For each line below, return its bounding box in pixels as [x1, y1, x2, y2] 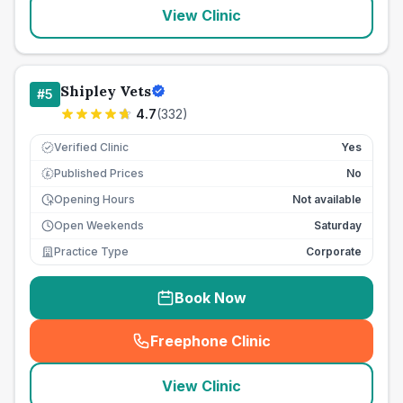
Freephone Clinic [150, 332, 271, 350]
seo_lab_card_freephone [205, 341, 385, 360]
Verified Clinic [54, 140, 129, 154]
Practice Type [54, 245, 129, 258]
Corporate [306, 245, 362, 258]
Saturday [314, 219, 362, 232]
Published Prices [54, 166, 144, 180]
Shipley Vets [60, 82, 151, 100]
